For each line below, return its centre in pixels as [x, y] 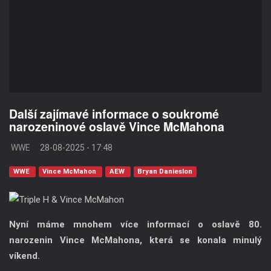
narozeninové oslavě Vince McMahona [117, 127]
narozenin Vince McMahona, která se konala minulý [135, 240]
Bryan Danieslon [165, 172]
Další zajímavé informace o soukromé [114, 114]
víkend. [24, 256]
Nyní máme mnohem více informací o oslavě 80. [135, 225]
